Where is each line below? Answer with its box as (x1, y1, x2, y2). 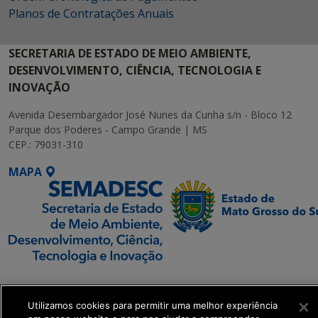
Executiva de (9, 290, 80, 306)
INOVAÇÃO (9, 79, 70, 95)
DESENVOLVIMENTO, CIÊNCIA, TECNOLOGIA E (9, 62, 261, 78)
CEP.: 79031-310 (9, 138, 83, 151)
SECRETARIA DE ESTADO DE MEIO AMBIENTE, (9, 45, 251, 61)
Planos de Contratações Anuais (9, 6, 174, 21)
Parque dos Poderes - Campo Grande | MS (9, 123, 207, 136)
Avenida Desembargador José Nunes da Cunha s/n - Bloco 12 (9, 108, 292, 121)
